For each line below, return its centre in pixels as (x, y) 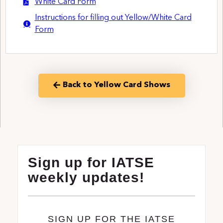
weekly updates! (86, 177)
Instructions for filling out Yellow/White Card (113, 18)
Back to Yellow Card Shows (116, 85)
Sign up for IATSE (91, 163)
